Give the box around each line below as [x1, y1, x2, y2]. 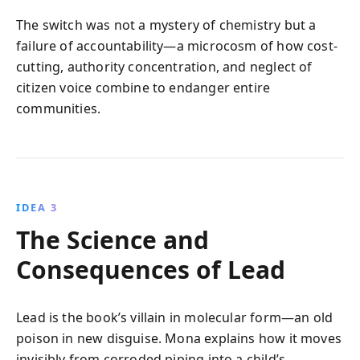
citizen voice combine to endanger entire [16, 78, 271, 96]
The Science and [16, 223, 209, 256]
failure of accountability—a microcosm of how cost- [16, 36, 337, 55]
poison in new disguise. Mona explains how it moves [16, 329, 342, 347]
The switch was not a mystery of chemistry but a [16, 15, 317, 34]
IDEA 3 [16, 199, 58, 215]
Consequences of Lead [16, 252, 285, 286]
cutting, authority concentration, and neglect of [16, 57, 313, 76]
